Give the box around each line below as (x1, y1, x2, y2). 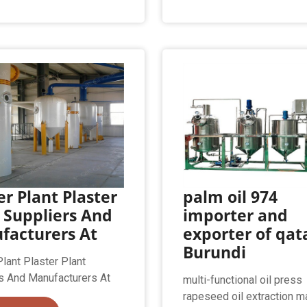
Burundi (183, 241, 247, 264)
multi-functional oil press (183, 273, 303, 287)
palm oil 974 (183, 186, 278, 208)
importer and (183, 204, 288, 227)
